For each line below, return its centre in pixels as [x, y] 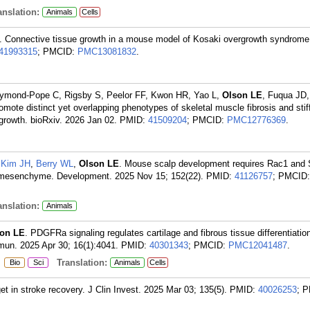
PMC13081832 [107, 52]
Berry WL [55, 164]
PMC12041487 [258, 245]
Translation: [78, 263]
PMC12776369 [256, 120]
